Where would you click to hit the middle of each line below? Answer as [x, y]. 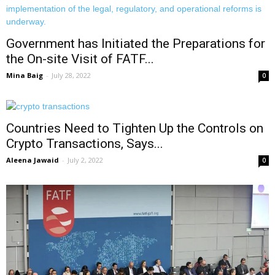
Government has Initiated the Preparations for [136, 44]
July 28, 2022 [71, 76]
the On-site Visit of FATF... [80, 59]
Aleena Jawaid [33, 160]
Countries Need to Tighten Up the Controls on [135, 129]
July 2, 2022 [85, 160]
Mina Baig [25, 76]
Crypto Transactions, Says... [85, 144]
